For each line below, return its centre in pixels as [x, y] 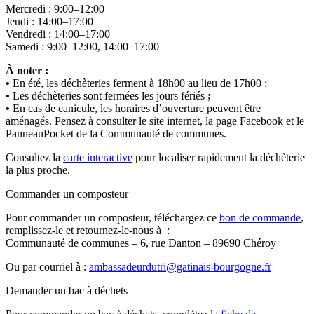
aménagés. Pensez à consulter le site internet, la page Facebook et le [155, 121]
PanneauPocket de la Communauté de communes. [116, 133]
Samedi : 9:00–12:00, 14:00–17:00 [82, 46]
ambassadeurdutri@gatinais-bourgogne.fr [180, 266]
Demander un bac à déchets [67, 290]
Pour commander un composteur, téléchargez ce [112, 217]
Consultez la [34, 157]
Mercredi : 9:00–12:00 [55, 8]
